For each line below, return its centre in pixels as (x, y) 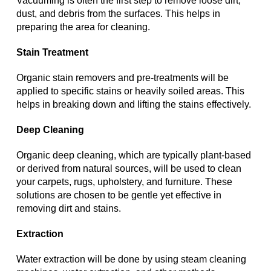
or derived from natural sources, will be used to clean (129, 169)
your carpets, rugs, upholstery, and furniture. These (124, 182)
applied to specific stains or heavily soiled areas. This (130, 91)
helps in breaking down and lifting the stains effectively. (134, 105)
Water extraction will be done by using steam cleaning (131, 260)
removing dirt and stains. (69, 209)
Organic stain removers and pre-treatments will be (122, 78)
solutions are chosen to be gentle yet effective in (119, 195)
